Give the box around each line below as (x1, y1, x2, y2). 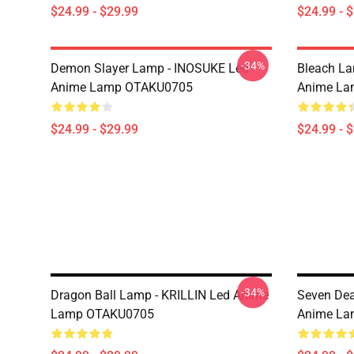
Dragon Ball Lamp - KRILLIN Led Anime (51, 288, 269, 303)
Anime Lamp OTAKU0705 (51, 80, 193, 95)
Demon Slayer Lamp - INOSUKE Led (51, 61, 249, 76)
